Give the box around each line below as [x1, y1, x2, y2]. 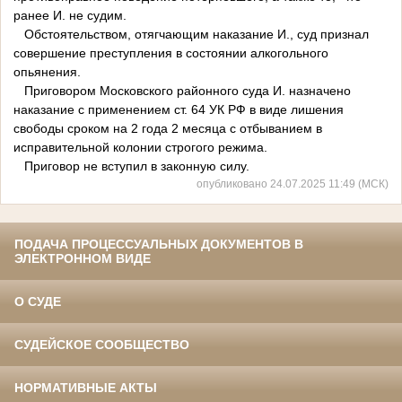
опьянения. [13, 65, 81, 80]
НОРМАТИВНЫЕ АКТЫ [14, 380, 157, 396]
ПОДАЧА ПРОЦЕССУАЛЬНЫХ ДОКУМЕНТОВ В [14, 237, 303, 252]
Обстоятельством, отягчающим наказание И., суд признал [13, 27, 369, 42]
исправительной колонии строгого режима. [13, 140, 267, 155]
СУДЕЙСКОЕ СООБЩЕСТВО [14, 337, 189, 353]
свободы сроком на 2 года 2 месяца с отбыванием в [13, 121, 322, 136]
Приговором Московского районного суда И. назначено [13, 83, 351, 99]
